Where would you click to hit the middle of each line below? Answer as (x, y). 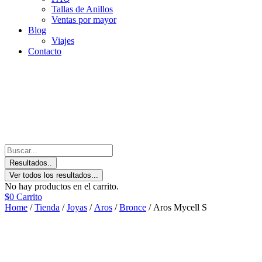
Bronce (133, 208)
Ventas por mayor (84, 20)
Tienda (47, 208)
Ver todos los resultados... (54, 175)
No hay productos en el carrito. (62, 187)
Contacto (45, 51)
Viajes (63, 41)
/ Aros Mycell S (177, 208)
